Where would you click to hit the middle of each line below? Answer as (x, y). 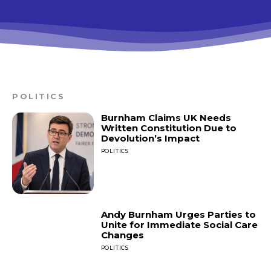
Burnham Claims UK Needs (166, 118)
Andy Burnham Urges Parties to (178, 214)
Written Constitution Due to (168, 128)
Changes (122, 235)
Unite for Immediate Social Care (179, 224)
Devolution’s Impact (150, 139)
